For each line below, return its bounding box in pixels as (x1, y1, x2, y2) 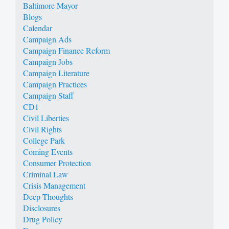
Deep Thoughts (23, 191, 73, 202)
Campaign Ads (23, 33, 72, 44)
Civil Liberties (23, 112, 69, 123)
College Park (23, 134, 65, 146)
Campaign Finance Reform (23, 44, 110, 56)
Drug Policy (23, 213, 62, 224)
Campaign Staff (23, 89, 74, 101)
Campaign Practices (23, 78, 87, 89)
